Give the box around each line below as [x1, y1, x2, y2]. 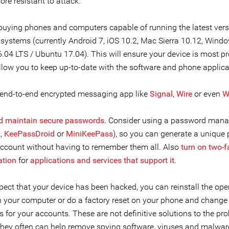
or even [192, 89, 222, 99]
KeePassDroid [4, 129, 55, 139]
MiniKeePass [66, 129, 113, 139]
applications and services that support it [30, 155, 174, 165]
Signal [150, 89, 173, 99]
